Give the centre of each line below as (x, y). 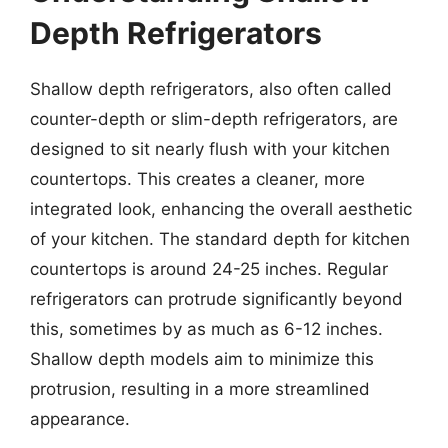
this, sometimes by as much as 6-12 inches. (206, 329)
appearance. (80, 419)
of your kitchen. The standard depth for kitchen (220, 239)
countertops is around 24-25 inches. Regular (209, 269)
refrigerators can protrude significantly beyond (216, 299)
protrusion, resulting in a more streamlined (200, 389)
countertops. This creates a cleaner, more (197, 179)
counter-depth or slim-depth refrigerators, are (214, 119)
